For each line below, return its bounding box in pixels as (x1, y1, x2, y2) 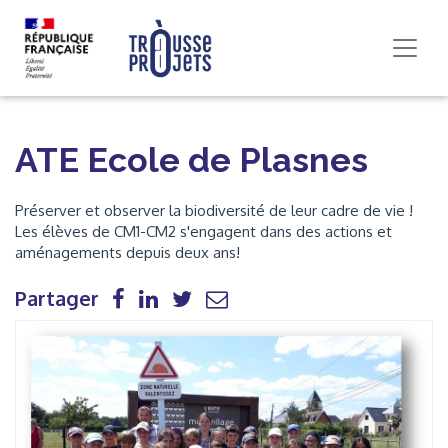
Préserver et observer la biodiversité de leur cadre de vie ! (15, 201, 413, 220)
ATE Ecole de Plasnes (15, 140, 368, 180)
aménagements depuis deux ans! (15, 243, 240, 262)
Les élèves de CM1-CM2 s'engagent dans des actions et (15, 222, 392, 241)
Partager (15, 285, 99, 311)
